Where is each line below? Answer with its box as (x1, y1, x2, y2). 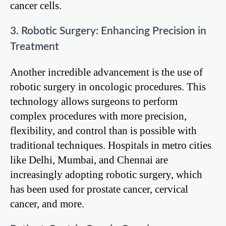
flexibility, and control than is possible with (10, 125, 197, 137)
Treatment (10, 41, 59, 52)
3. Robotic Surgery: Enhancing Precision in (10, 25, 206, 36)
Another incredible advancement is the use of (10, 66, 203, 78)
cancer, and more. (10, 198, 84, 210)
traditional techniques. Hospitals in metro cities (10, 139, 211, 151)
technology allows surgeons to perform (10, 95, 178, 107)
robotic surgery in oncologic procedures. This (10, 81, 206, 93)
